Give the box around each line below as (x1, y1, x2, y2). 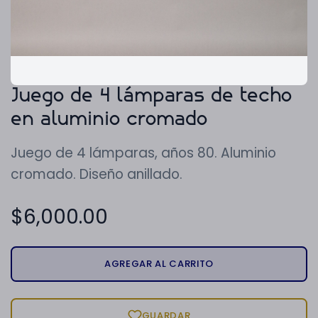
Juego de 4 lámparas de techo (11, 86, 292, 106)
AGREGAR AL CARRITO (104, 256, 214, 270)
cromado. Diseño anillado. (11, 164, 182, 184)
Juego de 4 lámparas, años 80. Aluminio (11, 143, 276, 163)
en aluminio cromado (11, 109, 207, 130)
